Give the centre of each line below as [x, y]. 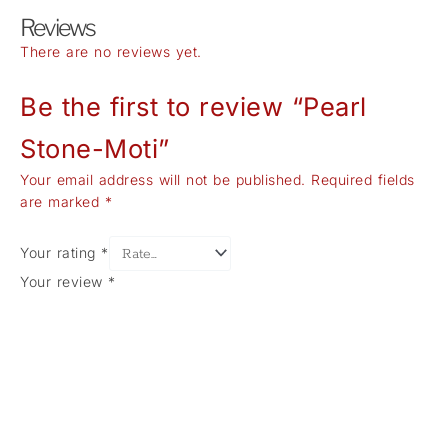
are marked [62, 202]
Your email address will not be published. [163, 180]
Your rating [60, 252]
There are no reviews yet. [111, 51]
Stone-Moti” [95, 148]
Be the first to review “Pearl [193, 106]
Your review [64, 282]
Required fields [363, 180]
